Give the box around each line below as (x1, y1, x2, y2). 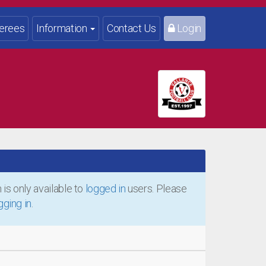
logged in (85, 182, 126, 195)
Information (36, 22, 90, 34)
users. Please (125, 182, 187, 195)
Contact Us (107, 22, 156, 34)
